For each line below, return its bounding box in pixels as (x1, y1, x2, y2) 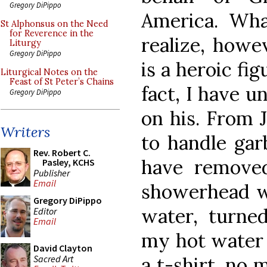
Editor (33, 204, 57, 217)
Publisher (33, 166, 70, 179)
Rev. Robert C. (33, 147, 91, 159)
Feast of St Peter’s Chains (10, 76, 114, 87)
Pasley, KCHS (42, 156, 95, 168)
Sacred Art (33, 252, 73, 265)
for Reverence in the (10, 28, 94, 39)
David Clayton (33, 242, 92, 254)
